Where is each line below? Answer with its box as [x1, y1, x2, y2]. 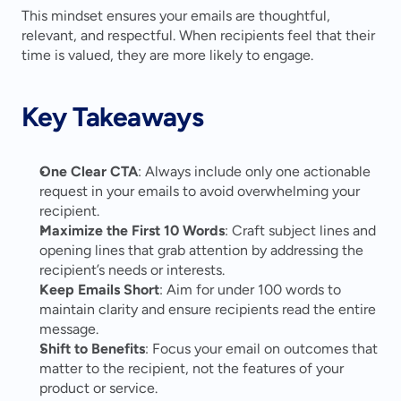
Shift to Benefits [39, 340, 145, 357]
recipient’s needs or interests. [39, 261, 225, 278]
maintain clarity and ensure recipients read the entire [39, 301, 376, 318]
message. [39, 320, 98, 337]
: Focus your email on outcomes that [145, 340, 378, 357]
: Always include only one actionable [138, 163, 371, 180]
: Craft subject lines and [225, 222, 376, 239]
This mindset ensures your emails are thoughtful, [21, 7, 330, 24]
